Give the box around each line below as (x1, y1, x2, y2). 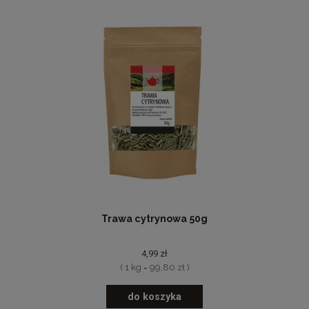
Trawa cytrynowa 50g (101, 213, 208, 225)
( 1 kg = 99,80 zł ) (119, 262, 190, 272)
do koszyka (128, 290, 181, 302)
